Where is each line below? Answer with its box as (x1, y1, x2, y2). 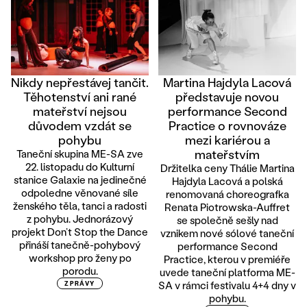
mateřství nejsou (33, 102, 127, 119)
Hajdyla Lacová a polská (171, 173, 283, 188)
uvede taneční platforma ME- (159, 265, 295, 279)
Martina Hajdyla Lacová (163, 73, 291, 90)
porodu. (62, 263, 98, 278)
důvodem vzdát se (28, 116, 132, 134)
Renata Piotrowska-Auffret (164, 199, 290, 214)
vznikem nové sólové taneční (160, 225, 294, 240)
